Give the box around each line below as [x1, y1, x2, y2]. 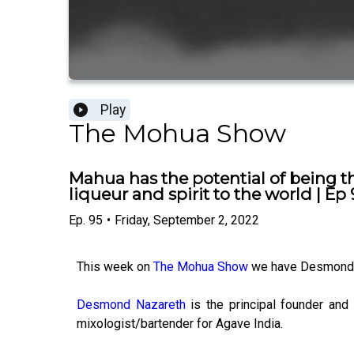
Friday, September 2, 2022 [115, 212, 259, 228]
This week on [77, 258, 153, 274]
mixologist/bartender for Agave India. [77, 315, 283, 331]
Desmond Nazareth [77, 296, 186, 312]
